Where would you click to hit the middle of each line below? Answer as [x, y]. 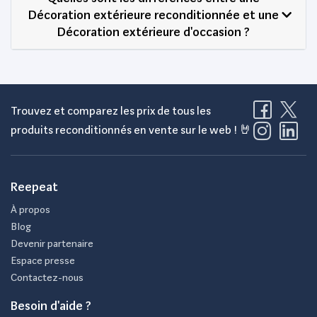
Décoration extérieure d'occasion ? [154, 31]
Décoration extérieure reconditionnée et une [154, 14]
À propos [30, 209]
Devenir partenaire [52, 243]
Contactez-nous [47, 277]
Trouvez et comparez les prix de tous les [111, 110]
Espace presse [43, 260]
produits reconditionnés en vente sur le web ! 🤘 [131, 129]
